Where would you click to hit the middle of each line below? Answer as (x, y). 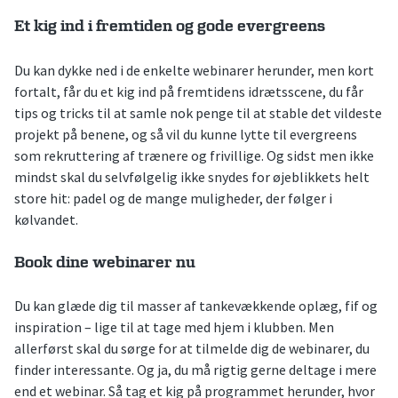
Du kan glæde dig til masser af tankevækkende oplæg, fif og (196, 305)
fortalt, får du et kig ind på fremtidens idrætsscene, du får (189, 91)
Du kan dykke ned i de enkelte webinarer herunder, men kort (194, 70)
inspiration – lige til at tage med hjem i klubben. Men (174, 326)
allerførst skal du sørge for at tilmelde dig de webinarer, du (192, 348)
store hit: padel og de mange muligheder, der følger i (173, 198)
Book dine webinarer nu (105, 262)
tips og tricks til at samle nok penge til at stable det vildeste (198, 112)
